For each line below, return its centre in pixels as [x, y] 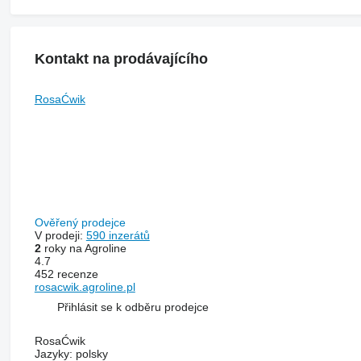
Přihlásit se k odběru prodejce [133, 307]
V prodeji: [60, 235]
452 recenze [66, 274]
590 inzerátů [118, 235]
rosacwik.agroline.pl [85, 286]
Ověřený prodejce [81, 222]
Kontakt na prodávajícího [121, 59]
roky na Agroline [83, 248]
